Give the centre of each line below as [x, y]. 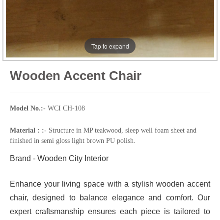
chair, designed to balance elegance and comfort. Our [110, 198]
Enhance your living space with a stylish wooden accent [110, 184]
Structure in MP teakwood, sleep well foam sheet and [123, 131]
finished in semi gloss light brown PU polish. [73, 141]
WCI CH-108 [66, 109]
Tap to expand [110, 46]
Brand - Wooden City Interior [59, 159]
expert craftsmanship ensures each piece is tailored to [110, 212]
